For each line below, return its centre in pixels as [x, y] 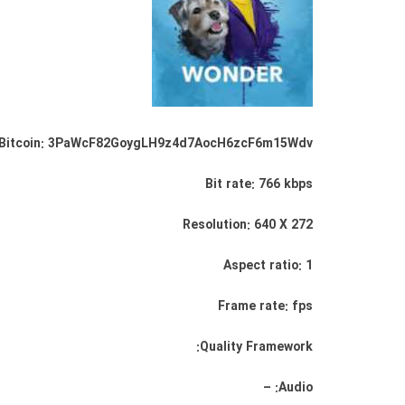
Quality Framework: [256, 347]
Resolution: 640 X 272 [248, 225]
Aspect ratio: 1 [268, 266]
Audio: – [296, 388]
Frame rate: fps [265, 306]
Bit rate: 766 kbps [259, 184]
